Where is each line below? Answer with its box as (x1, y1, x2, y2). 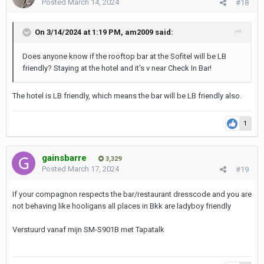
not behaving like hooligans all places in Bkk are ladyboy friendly (12, 202, 231, 210)
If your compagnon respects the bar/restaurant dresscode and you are (12, 190, 252, 199)
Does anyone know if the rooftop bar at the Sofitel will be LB (22, 52, 226, 61)
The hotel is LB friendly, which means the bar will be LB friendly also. (12, 91, 243, 100)
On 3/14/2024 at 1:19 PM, (35, 27, 125, 37)
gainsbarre (42, 153, 87, 163)
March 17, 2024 (68, 164, 119, 173)
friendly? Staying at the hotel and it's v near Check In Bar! (22, 64, 212, 72)
